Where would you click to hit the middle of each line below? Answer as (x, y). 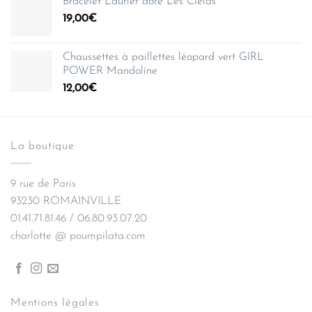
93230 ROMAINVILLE (66, 202)
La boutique (42, 146)
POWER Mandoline (110, 71)
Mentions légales (55, 303)
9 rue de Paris (43, 184)
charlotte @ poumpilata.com (78, 236)
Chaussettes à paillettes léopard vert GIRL (163, 57)
